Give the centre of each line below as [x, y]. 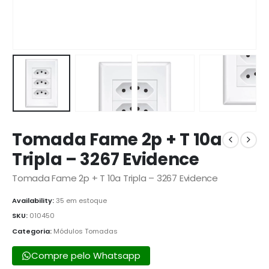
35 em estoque [81, 200]
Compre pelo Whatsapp [86, 255]
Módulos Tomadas [86, 231]
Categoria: [33, 231]
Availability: [34, 200]
